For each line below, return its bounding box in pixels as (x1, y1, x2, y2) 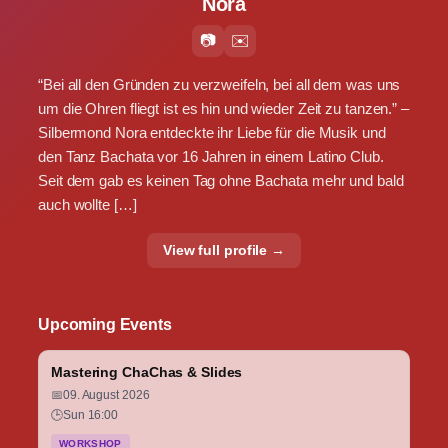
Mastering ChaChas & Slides (51, 363, 243, 380)
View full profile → (162, 241, 286, 258)
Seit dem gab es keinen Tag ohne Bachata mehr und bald (38, 171, 404, 189)
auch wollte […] (38, 195, 137, 213)
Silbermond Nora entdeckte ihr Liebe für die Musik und (38, 123, 386, 141)
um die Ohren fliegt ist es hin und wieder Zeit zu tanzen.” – (38, 99, 409, 117)
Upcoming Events (38, 315, 172, 333)
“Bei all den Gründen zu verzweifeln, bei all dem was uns (38, 75, 401, 93)
